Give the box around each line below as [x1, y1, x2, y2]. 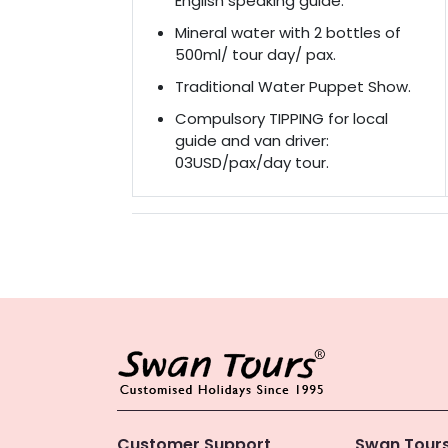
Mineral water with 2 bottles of [175, 22, 401, 43]
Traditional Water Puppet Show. [175, 76, 411, 97]
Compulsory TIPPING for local [175, 108, 388, 129]
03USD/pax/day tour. [175, 152, 329, 173]
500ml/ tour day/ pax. [175, 44, 336, 65]
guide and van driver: [175, 130, 329, 151]
